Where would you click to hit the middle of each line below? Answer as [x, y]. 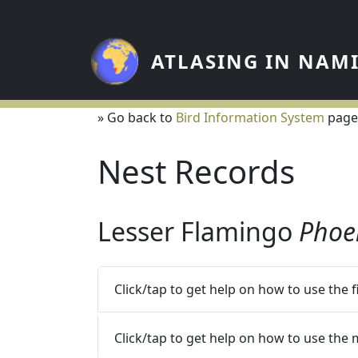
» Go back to [137, 117]
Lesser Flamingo [198, 231]
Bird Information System [250, 117]
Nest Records [196, 171]
